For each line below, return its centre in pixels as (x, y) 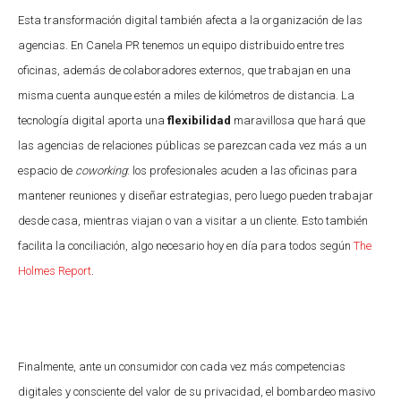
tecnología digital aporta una (93, 120)
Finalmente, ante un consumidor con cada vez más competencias (182, 366)
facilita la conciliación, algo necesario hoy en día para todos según (186, 245)
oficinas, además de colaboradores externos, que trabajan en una (184, 70)
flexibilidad (199, 120)
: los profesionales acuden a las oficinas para (242, 170)
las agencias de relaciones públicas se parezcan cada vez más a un (192, 145)
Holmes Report (55, 270)
